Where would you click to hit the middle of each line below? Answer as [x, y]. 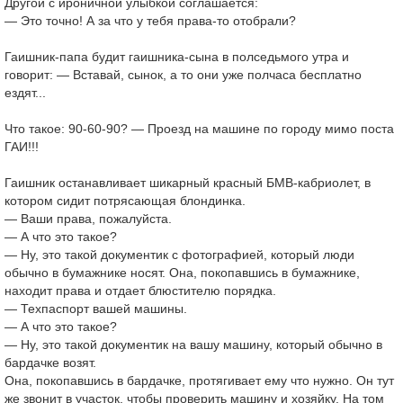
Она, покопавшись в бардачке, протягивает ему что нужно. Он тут [199, 381]
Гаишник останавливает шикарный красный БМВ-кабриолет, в [188, 183]
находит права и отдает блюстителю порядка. [140, 291]
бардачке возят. [50, 363]
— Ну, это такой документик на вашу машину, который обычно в [193, 345]
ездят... [25, 93]
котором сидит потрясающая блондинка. [125, 201]
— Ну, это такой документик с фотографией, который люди [179, 255]
